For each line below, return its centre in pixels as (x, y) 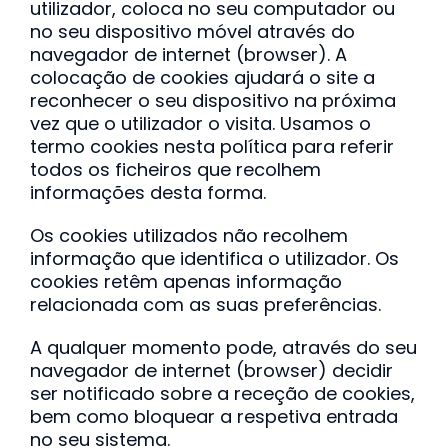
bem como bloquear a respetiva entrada (213, 416)
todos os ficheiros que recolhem (175, 169)
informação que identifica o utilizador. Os (214, 258)
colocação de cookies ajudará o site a (202, 77)
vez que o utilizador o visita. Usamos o (200, 123)
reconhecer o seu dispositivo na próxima (212, 100)
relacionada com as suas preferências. (205, 304)
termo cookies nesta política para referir (211, 146)
